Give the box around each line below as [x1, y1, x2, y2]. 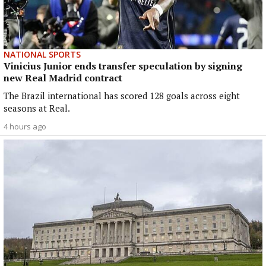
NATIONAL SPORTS [4, 48, 81, 60]
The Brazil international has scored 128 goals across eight [4, 89, 240, 102]
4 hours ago [4, 121, 46, 132]
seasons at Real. [4, 102, 70, 114]
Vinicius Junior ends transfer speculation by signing [4, 59, 242, 72]
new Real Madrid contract [4, 71, 122, 84]
